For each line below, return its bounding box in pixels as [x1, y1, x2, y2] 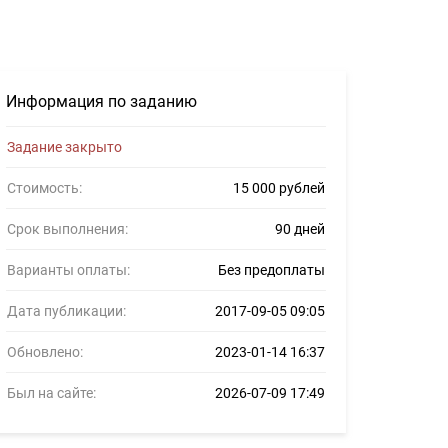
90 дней [275, 221, 325, 237]
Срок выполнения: [7, 221, 128, 237]
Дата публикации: [7, 303, 126, 319]
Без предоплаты [218, 262, 325, 278]
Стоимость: [7, 180, 82, 196]
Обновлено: [7, 344, 83, 360]
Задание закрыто [7, 139, 122, 155]
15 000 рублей [233, 180, 325, 196]
